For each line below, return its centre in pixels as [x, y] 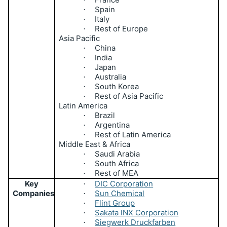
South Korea [117, 86]
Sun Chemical [120, 193]
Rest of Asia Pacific [129, 96]
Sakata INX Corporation [137, 212]
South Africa [117, 163]
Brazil [105, 115]
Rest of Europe [122, 28]
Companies [34, 193]
